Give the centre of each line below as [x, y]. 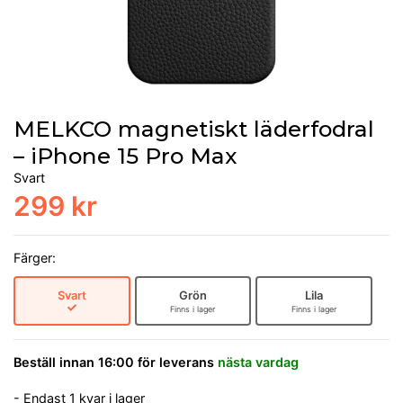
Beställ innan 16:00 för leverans [116, 362]
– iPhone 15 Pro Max [125, 155]
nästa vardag [258, 362]
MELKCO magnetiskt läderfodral [194, 128]
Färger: [35, 257]
